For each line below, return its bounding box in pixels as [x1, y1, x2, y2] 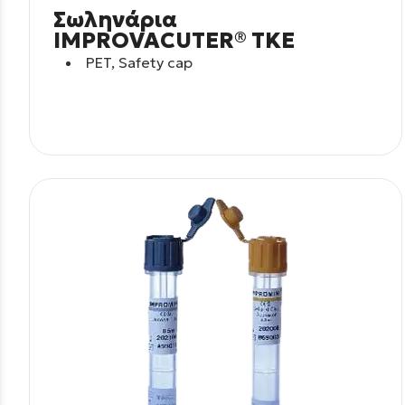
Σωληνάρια [52, 5, 177, 33]
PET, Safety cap [86, 52, 193, 71]
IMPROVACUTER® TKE [52, 26, 295, 54]
